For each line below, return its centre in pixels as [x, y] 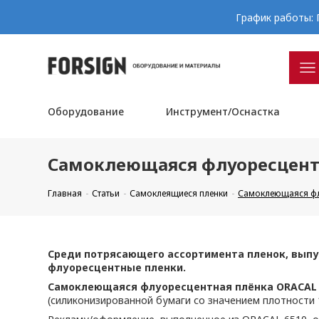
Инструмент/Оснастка [223, 111]
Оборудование [86, 111]
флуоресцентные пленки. [117, 267]
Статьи [106, 193]
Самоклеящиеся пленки [179, 193]
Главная [65, 193]
